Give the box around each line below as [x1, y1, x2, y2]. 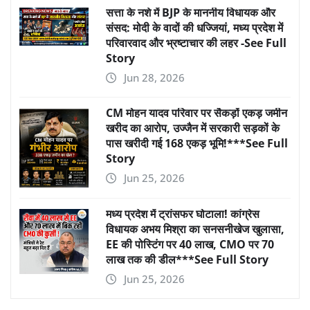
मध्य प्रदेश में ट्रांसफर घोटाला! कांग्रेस [106, 206, 259, 222]
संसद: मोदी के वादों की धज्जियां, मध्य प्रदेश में [106, 20, 283, 36]
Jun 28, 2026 [124, 71, 185, 85]
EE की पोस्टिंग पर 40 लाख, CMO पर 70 [106, 237, 274, 253]
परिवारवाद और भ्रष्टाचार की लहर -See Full [106, 35, 286, 51]
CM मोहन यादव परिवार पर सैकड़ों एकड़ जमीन [106, 105, 287, 121]
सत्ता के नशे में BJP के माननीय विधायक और [106, 5, 275, 21]
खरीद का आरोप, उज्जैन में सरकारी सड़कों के [106, 120, 280, 136]
